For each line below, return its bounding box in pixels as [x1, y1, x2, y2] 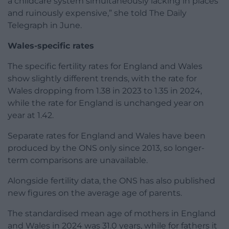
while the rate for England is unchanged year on [8, 98, 204, 108]
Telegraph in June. [8, 20, 82, 31]
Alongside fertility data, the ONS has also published [8, 176, 215, 186]
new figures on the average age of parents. [8, 188, 182, 198]
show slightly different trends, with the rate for [8, 74, 197, 84]
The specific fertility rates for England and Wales [8, 61, 202, 72]
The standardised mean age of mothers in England [8, 209, 216, 219]
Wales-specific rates [8, 41, 94, 51]
